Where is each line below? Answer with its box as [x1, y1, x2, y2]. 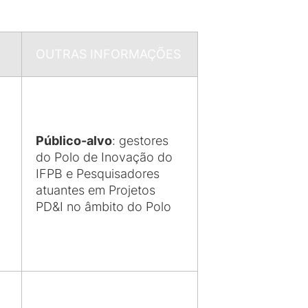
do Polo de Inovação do [36, 150, 173, 164]
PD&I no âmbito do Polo [36, 199, 171, 214]
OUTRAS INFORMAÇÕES [36, 47, 181, 61]
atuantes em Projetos [36, 183, 155, 197]
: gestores [112, 133, 168, 148]
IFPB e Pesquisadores [36, 166, 159, 181]
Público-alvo [36, 133, 112, 148]
